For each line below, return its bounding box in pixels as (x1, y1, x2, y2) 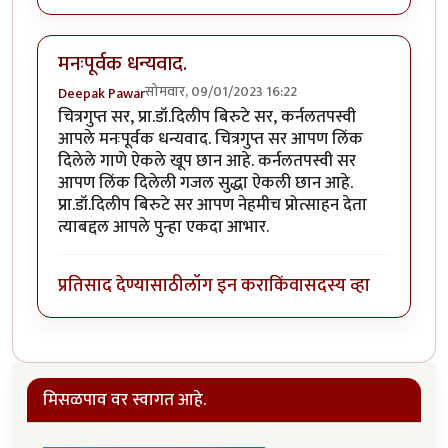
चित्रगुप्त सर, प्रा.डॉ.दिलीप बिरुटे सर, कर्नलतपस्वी (58, 103, 356, 132)
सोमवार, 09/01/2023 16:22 (145, 80, 297, 104)
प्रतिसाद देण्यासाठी (58, 269, 184, 301)
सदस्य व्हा (304, 269, 370, 301)
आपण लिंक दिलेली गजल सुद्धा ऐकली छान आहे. (58, 169, 353, 198)
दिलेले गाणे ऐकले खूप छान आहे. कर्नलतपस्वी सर (58, 147, 356, 176)
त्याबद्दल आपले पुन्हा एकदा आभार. (58, 213, 269, 242)
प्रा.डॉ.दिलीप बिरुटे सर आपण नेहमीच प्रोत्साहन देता (58, 191, 367, 220)
